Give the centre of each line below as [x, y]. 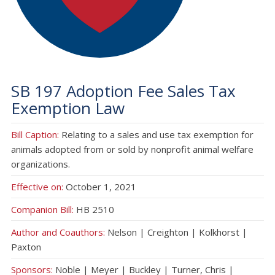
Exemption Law [68, 108]
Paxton [26, 246]
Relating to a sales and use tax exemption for [157, 134]
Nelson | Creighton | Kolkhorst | [176, 232]
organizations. [40, 164]
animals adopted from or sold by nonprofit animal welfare [132, 149]
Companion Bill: [42, 209]
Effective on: [38, 186]
